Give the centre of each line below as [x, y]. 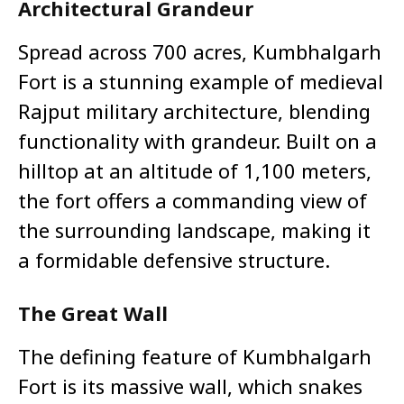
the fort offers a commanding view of [193, 201]
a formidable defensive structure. [174, 260]
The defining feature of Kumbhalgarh [195, 357]
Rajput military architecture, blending [194, 111]
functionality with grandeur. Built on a [197, 141]
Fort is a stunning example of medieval [201, 82]
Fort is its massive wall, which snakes [190, 386]
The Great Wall [93, 313]
